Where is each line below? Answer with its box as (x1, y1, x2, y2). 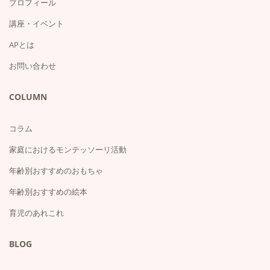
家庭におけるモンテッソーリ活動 (9, 143, 127, 155)
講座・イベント (9, 17, 64, 29)
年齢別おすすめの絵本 (9, 186, 87, 197)
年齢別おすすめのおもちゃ (9, 165, 103, 176)
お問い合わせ (9, 60, 56, 71)
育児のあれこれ (9, 207, 64, 218)
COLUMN (9, 90, 47, 102)
